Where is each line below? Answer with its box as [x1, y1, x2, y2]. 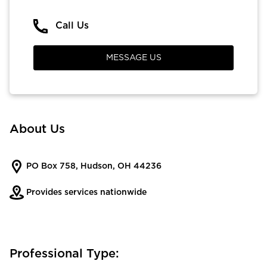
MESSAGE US [105, 53, 162, 62]
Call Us [55, 20, 89, 30]
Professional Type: [10, 247, 119, 260]
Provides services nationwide [24, 188, 147, 197]
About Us [10, 123, 65, 135]
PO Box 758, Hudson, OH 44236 [24, 162, 162, 171]
